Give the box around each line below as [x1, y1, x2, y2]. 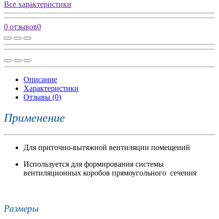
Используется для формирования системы [23, 160, 164, 169]
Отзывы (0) [23, 93, 61, 102]
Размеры [4, 203, 39, 214]
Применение [4, 111, 65, 125]
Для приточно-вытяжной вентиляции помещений [23, 143, 190, 152]
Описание [23, 75, 57, 84]
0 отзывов [4, 22, 37, 31]
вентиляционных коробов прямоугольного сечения [23, 169, 197, 177]
